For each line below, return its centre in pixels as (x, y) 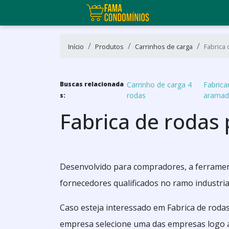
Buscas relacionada (92, 84)
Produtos (109, 47)
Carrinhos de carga (164, 47)
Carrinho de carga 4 (159, 85)
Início (76, 47)
